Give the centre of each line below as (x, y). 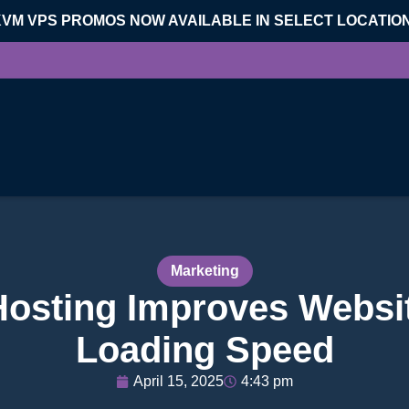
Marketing (204, 271)
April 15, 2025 (178, 382)
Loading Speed (204, 350)
